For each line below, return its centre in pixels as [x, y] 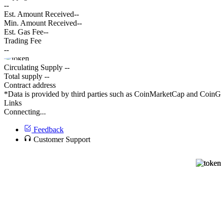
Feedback [49, 129]
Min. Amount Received [40, 23]
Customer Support [62, 139]
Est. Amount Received [39, 14]
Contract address [30, 85]
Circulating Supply [33, 67]
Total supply [23, 76]
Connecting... [25, 112]
